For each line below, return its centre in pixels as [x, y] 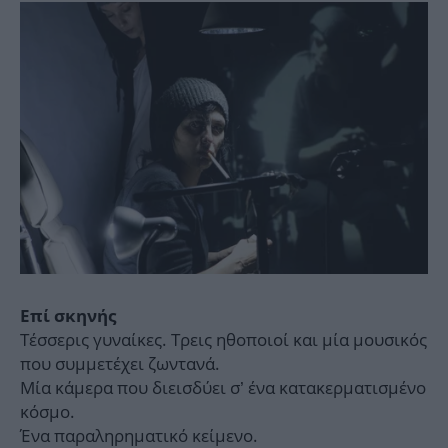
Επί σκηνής [68, 316]
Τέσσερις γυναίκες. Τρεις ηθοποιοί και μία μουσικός [223, 340]
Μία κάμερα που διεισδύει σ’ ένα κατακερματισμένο [223, 388]
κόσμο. [47, 412]
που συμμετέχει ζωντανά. [120, 364]
